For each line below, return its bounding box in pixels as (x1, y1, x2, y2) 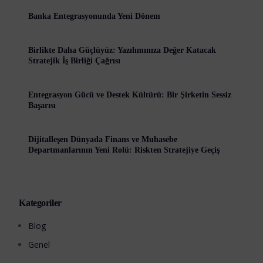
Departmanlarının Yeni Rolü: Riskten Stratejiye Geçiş (28, 145, 220, 154)
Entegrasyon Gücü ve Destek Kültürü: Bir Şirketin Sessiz (28, 90, 232, 99)
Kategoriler (19, 197, 62, 208)
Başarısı (28, 100, 56, 110)
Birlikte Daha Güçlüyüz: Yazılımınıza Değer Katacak (28, 45, 217, 55)
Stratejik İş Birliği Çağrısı (28, 56, 121, 65)
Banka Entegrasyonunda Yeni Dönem (28, 11, 161, 21)
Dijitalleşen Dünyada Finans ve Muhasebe (28, 134, 178, 144)
